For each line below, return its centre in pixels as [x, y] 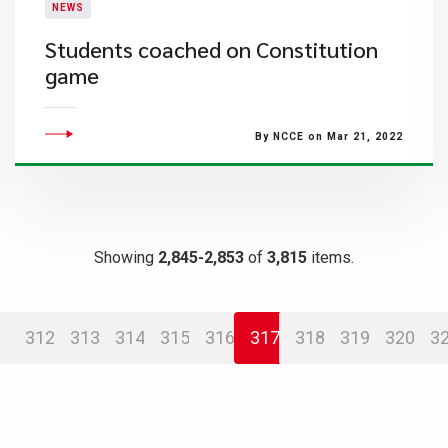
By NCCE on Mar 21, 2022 [328, 136]
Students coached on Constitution [211, 49]
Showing [126, 257]
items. [330, 257]
